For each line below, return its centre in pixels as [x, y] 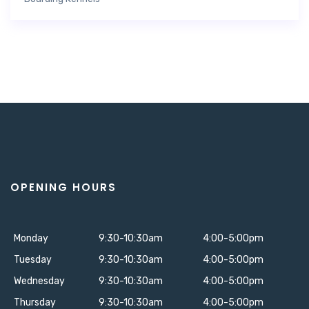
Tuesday [33, 260]
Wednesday [39, 281]
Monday [31, 238]
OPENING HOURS [63, 187]
